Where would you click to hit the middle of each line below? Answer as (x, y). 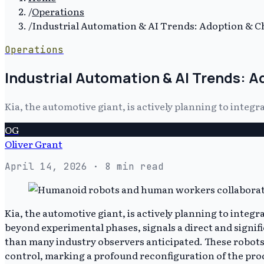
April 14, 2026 (46, 166)
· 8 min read (126, 166)
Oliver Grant (34, 143)
